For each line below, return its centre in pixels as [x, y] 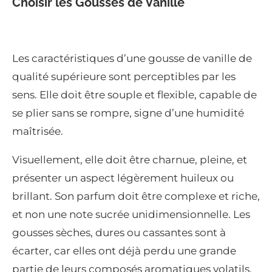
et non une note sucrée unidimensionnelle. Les [131, 215]
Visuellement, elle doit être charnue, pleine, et [130, 160]
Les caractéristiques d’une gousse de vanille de [132, 59]
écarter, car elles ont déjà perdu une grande [124, 251]
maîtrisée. [38, 131]
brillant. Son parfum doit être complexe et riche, [136, 196]
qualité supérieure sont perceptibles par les [124, 77]
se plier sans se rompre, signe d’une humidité [128, 113]
